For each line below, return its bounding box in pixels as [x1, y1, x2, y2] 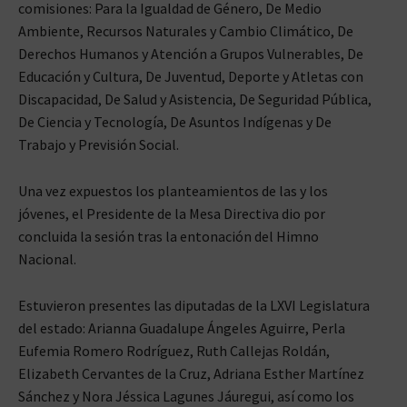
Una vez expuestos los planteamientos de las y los [18, 181, 328, 200]
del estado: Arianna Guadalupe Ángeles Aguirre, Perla [18, 318, 345, 337]
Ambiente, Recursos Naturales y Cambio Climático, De [18, 21, 353, 40]
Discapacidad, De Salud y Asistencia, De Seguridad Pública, [18, 89, 372, 108]
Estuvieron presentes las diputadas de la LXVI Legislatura [18, 295, 370, 314]
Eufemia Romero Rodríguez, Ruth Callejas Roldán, [18, 341, 330, 360]
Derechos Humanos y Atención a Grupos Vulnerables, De [18, 44, 363, 63]
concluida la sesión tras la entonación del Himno [18, 226, 319, 245]
